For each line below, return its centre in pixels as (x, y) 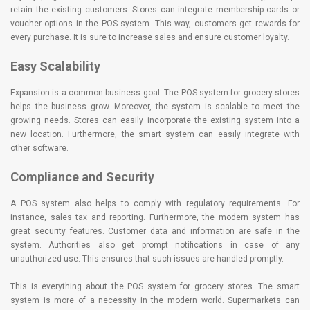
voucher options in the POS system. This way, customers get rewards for (155, 23)
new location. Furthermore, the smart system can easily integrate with (155, 134)
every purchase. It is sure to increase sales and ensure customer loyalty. (150, 37)
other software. (39, 148)
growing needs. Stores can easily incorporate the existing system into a (155, 120)
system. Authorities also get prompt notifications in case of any (155, 245)
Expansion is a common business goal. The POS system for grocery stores (155, 92)
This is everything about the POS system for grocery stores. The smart (155, 286)
